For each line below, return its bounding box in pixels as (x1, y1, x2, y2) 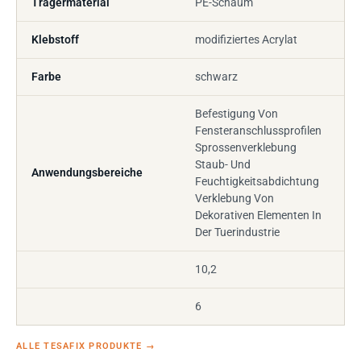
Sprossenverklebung (195, 141, 297, 154)
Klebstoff (31, 33, 79, 46)
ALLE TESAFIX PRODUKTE (16, 341, 146, 351)
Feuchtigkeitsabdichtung (195, 175, 319, 188)
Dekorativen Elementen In (195, 209, 322, 222)
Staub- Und (195, 158, 251, 171)
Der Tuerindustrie (195, 226, 280, 239)
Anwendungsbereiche (31, 166, 143, 179)
